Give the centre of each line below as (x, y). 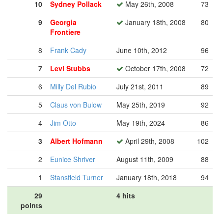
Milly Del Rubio (73, 86)
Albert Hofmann (76, 141)
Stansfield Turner (77, 177)
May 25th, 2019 (141, 105)
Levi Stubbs (70, 68)
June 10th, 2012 (142, 50)
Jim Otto (63, 123)
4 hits (126, 195)
